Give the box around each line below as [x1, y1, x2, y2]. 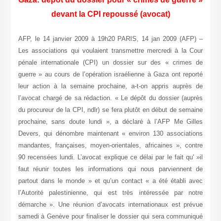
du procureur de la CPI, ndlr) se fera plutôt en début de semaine [18, 106, 203, 114]
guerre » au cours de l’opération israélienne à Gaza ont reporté [18, 71, 203, 78]
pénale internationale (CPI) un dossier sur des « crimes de [18, 59, 203, 67]
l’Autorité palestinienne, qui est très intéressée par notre [18, 189, 203, 197]
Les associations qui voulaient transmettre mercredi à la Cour [18, 47, 203, 55]
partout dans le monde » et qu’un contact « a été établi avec [18, 177, 203, 185]
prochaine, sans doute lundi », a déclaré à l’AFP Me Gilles [18, 118, 203, 126]
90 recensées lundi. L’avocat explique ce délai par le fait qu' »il [18, 153, 203, 161]
